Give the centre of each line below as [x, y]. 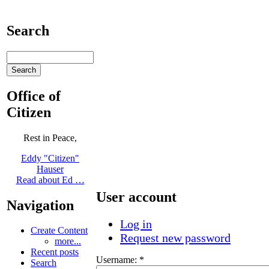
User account [136, 196]
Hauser [50, 169]
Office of [34, 96]
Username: [118, 259]
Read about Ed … [50, 180]
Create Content [59, 231]
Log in [136, 224]
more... [68, 241]
